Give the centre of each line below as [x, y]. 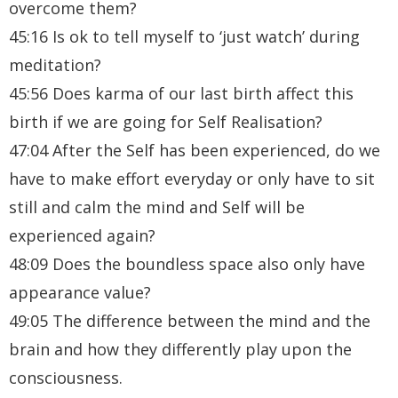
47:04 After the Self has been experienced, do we [195, 150]
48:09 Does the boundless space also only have [187, 263]
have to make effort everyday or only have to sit [192, 178]
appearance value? [80, 292]
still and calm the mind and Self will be [157, 207]
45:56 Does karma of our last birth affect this [181, 93]
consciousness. [66, 377]
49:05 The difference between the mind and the [190, 320]
